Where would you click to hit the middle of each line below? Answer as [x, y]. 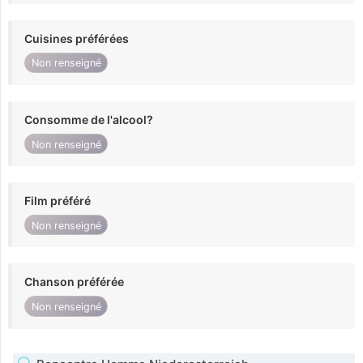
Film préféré [58, 201]
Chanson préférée [74, 282]
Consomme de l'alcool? [89, 119]
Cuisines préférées [77, 38]
